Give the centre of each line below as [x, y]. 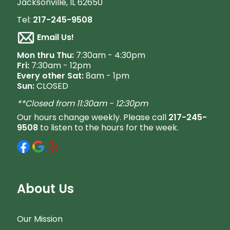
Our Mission [40, 219]
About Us [47, 189]
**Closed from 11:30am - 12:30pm [82, 103]
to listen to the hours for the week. [108, 128]
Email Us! [54, 37]
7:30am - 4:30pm [109, 55]
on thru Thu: [49, 55]
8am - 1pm [106, 76]
